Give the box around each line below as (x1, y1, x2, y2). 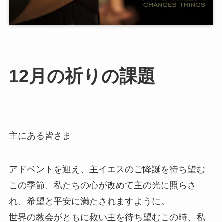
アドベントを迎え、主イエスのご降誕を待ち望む (8, 164, 205, 174)
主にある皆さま (8, 130, 71, 141)
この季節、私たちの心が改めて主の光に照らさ (8, 180, 196, 190)
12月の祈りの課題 (8, 66, 155, 87)
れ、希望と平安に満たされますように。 (8, 196, 169, 206)
